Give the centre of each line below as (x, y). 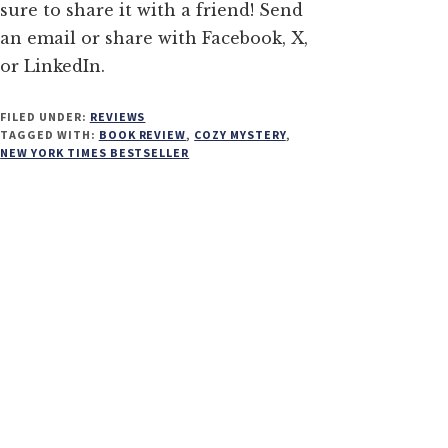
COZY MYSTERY (240, 135)
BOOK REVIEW (142, 135)
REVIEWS (117, 117)
